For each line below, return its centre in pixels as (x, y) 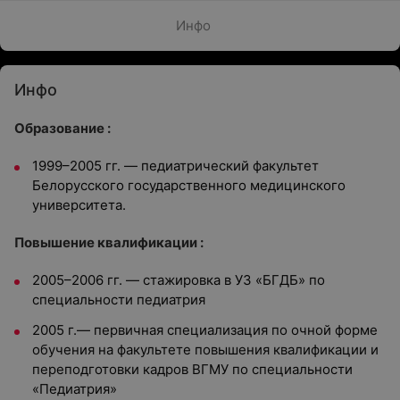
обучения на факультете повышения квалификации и (205, 350)
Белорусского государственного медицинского (189, 185)
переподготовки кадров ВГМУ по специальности (192, 369)
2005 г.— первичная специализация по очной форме (205, 330)
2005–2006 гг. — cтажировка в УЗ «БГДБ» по (179, 280)
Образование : (62, 128)
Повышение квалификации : (109, 242)
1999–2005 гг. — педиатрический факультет (175, 166)
